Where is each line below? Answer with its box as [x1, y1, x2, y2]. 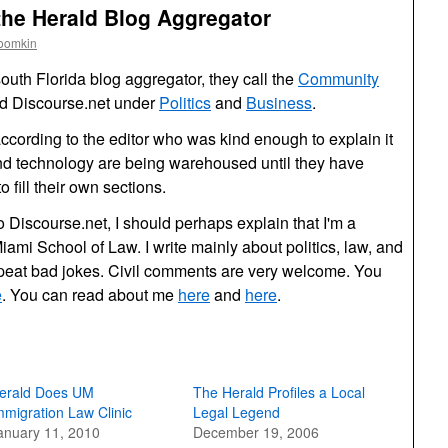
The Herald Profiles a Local [192, 382, 365, 402]
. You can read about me [2, 283, 178, 306]
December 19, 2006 [192, 422, 319, 442]
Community [298, 67, 379, 90]
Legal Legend [192, 402, 280, 422]
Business [246, 91, 312, 114]
